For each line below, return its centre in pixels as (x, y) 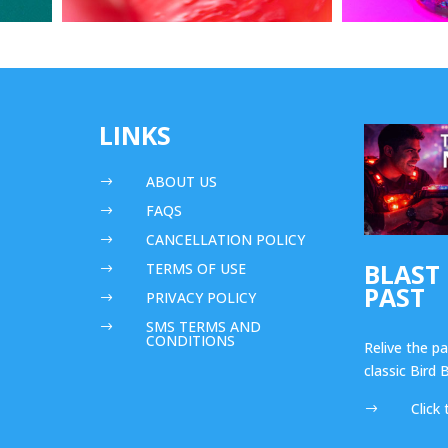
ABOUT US (181, 181)
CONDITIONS (190, 340)
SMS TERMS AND (203, 326)
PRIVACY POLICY (200, 297)
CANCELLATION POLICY (225, 239)
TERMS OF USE (195, 268)
